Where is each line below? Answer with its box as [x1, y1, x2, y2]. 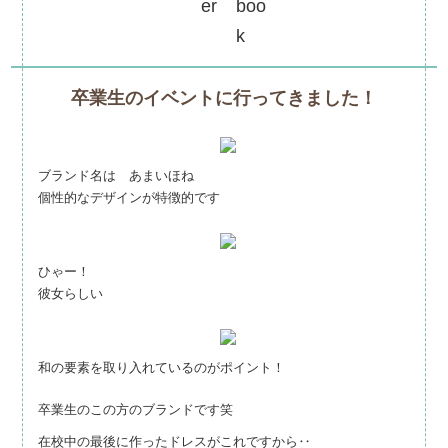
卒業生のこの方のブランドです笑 [38, 402, 233, 418]
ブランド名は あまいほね [38, 168, 194, 184]
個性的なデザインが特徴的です [38, 190, 220, 206]
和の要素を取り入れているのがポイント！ [38, 360, 285, 376]
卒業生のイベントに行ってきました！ [71, 88, 377, 109]
